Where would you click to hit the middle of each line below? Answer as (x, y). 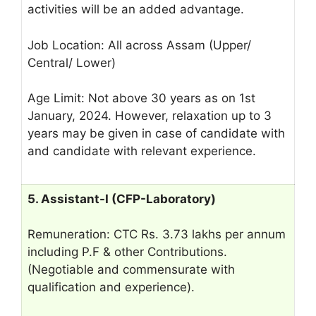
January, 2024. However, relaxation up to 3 (150, 116)
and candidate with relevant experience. (142, 151)
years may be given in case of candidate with (156, 133)
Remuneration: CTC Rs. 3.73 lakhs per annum (157, 234)
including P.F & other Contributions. (127, 252)
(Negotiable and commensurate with (131, 269)
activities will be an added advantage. (136, 9)
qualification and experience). (111, 287)
